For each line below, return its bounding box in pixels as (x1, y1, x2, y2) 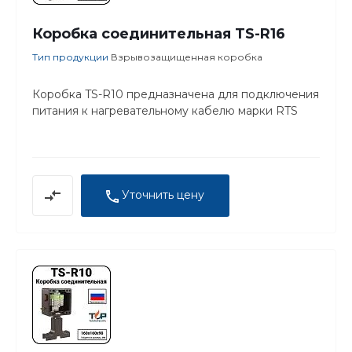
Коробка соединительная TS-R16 (32, 25, 285, 43)
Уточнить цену (122, 188, 204, 203)
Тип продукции (32, 51, 111, 64)
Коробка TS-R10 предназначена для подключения (32, 87, 319, 102)
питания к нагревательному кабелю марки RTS (32, 104, 298, 119)
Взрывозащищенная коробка (111, 51, 262, 64)
